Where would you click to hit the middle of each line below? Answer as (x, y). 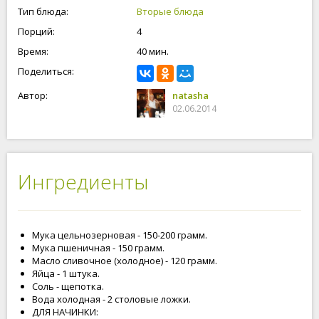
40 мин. (153, 51)
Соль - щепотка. (68, 286)
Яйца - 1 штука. (66, 273)
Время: (33, 51)
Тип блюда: (43, 11)
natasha (190, 95)
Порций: (36, 31)
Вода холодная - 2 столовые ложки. (111, 299)
